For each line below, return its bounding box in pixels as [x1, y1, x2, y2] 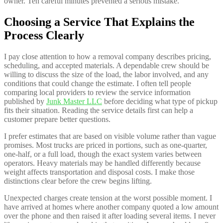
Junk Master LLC [46, 97, 102, 106]
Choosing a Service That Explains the [4, 15, 195, 29]
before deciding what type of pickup [102, 97, 218, 106]
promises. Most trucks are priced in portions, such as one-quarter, [4, 141, 207, 150]
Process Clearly [4, 29, 84, 42]
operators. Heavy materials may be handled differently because [4, 159, 201, 168]
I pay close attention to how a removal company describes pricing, [4, 52, 211, 61]
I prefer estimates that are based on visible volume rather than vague [4, 132, 216, 141]
